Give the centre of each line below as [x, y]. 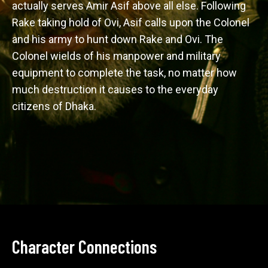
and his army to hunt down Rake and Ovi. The [119, 39]
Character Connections [84, 246]
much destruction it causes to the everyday [116, 89]
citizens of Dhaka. [55, 106]
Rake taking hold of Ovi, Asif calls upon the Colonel [132, 22]
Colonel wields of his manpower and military [118, 56]
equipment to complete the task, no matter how [126, 73]
